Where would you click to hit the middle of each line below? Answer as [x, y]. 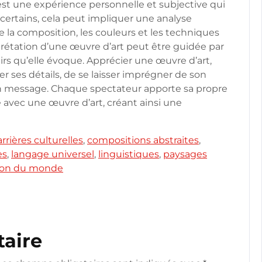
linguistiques [129, 154]
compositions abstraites [143, 140]
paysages [185, 154]
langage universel [53, 154]
